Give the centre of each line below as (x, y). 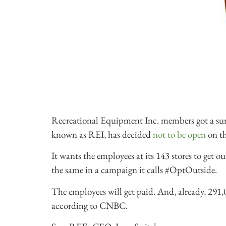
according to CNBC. (90, 205)
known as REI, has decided (102, 134)
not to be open (179, 134)
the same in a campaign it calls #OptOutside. (134, 170)
